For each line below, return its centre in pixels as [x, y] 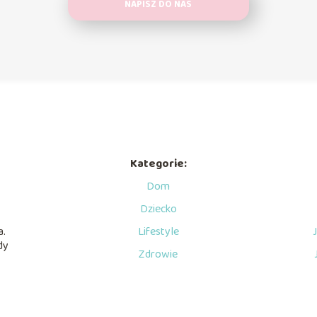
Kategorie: [158, 164]
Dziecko [158, 209]
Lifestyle [158, 232]
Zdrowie [158, 254]
